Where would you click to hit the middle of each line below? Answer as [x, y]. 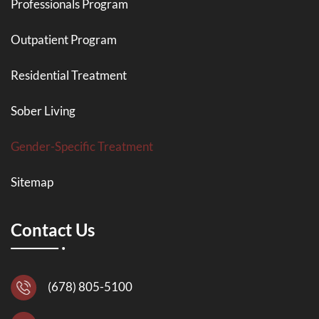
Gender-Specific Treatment [82, 146]
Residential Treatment [69, 75]
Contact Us [53, 229]
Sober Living [43, 110]
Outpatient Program [64, 39]
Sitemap [32, 182]
